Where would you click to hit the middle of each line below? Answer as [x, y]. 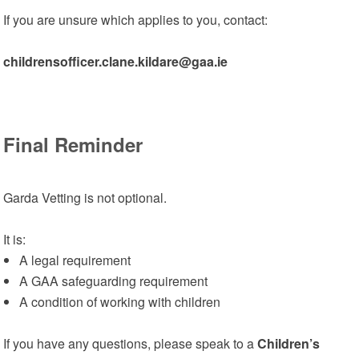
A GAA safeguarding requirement [114, 281]
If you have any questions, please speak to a [131, 343]
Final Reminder [73, 144]
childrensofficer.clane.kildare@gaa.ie [116, 61]
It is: [15, 239]
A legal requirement [75, 260]
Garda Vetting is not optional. [85, 198]
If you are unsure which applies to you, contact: [136, 20]
